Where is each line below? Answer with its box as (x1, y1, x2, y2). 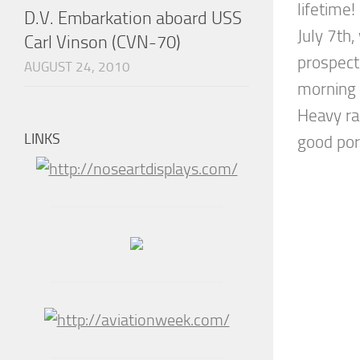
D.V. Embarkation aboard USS (24, 7, 242, 30)
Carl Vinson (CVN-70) (24, 31, 181, 54)
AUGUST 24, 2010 (24, 59, 130, 76)
